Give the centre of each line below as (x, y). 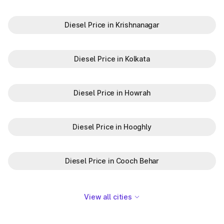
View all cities (108, 197)
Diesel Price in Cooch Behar (112, 161)
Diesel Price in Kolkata (112, 59)
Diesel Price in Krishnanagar (112, 25)
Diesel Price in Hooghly (112, 127)
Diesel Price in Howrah (112, 93)
